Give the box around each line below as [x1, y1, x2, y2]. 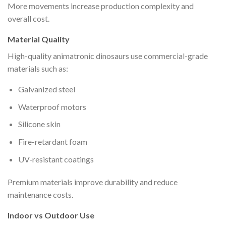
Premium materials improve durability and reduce [8, 177, 178, 187]
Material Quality [8, 34, 70, 44]
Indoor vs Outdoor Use [8, 210, 94, 220]
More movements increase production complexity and [8, 1, 194, 11]
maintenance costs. [8, 190, 73, 200]
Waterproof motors [18, 101, 86, 111]
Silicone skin [18, 119, 61, 129]
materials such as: [8, 64, 68, 74]
